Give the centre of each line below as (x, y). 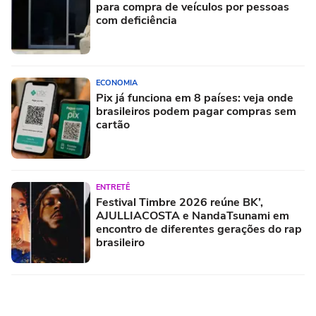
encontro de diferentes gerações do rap (199, 229)
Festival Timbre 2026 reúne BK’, (180, 202)
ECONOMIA (117, 83)
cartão (113, 124)
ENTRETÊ (113, 187)
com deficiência (136, 20)
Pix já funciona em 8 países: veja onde (195, 98)
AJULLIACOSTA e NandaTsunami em (193, 215)
